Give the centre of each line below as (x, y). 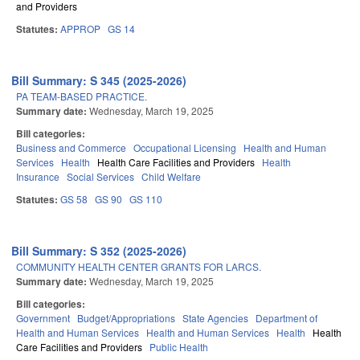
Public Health (179, 347)
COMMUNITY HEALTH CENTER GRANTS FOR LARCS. (139, 267)
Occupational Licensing (185, 148)
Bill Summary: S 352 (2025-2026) (99, 251)
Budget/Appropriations (126, 318)
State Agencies (215, 318)
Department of (286, 318)
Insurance (38, 177)
